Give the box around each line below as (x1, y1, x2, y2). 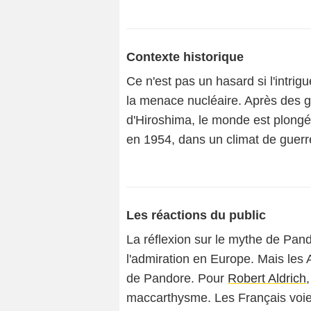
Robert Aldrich (228, 271, 306, 285)
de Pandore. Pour (126, 271, 228, 285)
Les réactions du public (126, 208, 266, 222)
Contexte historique (126, 50, 244, 64)
